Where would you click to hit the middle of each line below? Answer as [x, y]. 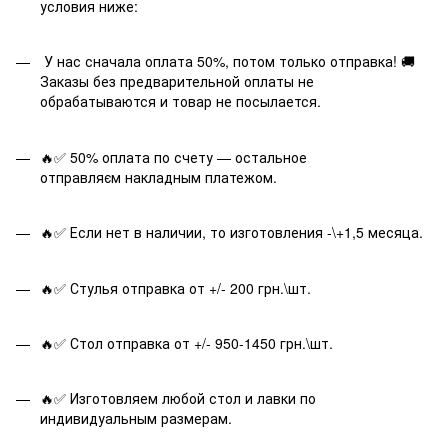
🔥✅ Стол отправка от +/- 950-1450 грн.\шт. [188, 342]
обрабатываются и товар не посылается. [180, 101]
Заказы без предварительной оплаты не [177, 81]
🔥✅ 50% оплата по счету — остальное [173, 156]
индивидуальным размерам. [140, 418]
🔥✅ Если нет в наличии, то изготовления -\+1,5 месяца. [233, 232]
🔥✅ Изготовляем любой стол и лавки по [178, 398]
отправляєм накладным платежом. [158, 176]
